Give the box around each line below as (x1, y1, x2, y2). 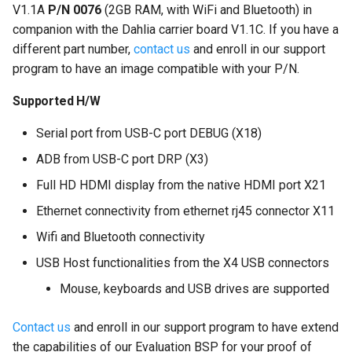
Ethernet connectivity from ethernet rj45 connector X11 (36, 203, 335, 219)
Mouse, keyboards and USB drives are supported (60, 281, 329, 297)
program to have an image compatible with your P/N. (13, 61, 299, 77)
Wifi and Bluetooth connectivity (36, 229, 205, 245)
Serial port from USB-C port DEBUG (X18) (36, 126, 262, 141)
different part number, (13, 42, 134, 57)
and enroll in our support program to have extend (71, 320, 339, 335)
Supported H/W (13, 93, 101, 109)
